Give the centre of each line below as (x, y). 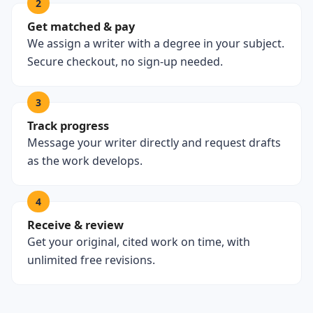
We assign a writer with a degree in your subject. (156, 43)
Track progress (68, 126)
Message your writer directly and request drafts (154, 143)
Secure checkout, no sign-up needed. (125, 61)
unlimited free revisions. (91, 260)
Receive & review (75, 225)
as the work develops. (85, 161)
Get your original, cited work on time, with (139, 242)
